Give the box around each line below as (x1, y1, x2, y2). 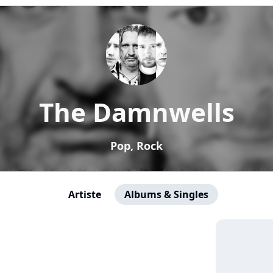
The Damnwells (38, 94, 235, 129)
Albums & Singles (124, 188, 208, 201)
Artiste (68, 188, 101, 201)
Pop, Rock (110, 138, 163, 153)
